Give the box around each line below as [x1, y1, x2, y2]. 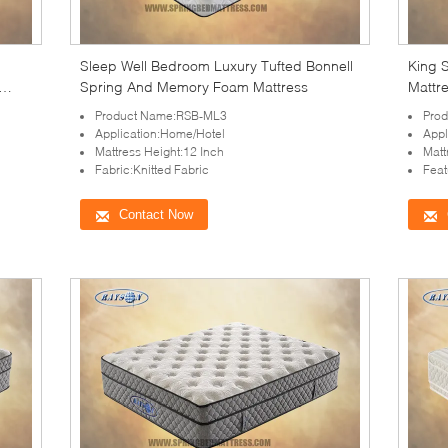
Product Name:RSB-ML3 [95, 108, 227, 123]
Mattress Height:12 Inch [95, 144, 224, 159]
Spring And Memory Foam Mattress [80, 78, 308, 95]
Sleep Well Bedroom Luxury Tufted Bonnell [80, 57, 353, 74]
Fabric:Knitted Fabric [95, 162, 209, 177]
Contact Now [119, 207, 193, 222]
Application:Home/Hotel [95, 126, 225, 141]
